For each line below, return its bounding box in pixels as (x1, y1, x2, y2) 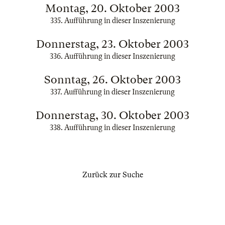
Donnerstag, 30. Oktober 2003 (36, 109, 189, 122)
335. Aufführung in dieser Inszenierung (50, 17, 175, 25)
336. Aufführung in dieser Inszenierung (50, 52, 175, 60)
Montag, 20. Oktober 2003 (45, 2, 180, 15)
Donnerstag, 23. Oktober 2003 (36, 38, 189, 50)
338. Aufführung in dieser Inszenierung (50, 124, 175, 132)
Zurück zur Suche (82, 170, 143, 179)
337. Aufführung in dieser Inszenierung (50, 88, 175, 96)
